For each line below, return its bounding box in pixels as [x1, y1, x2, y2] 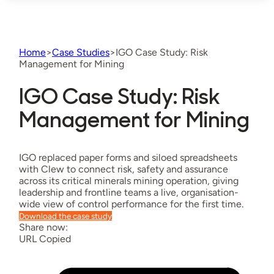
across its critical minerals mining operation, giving [18, 174, 239, 187]
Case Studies [51, 46, 109, 59]
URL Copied [18, 232, 71, 245]
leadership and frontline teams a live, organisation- [18, 186, 239, 198]
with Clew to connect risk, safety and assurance [18, 163, 228, 175]
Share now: [18, 221, 68, 233]
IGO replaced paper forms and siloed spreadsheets [18, 151, 237, 163]
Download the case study [18, 210, 112, 221]
